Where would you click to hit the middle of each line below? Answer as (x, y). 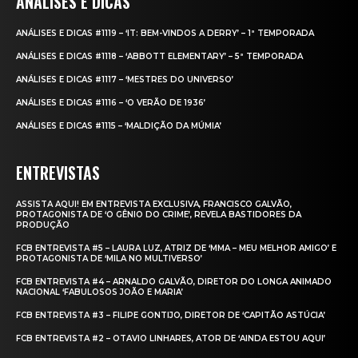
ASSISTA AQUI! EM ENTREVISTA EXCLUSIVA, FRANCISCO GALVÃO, (154, 204)
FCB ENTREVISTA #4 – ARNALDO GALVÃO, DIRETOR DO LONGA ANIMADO (174, 281)
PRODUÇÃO (43, 225)
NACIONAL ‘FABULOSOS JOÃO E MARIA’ (99, 292)
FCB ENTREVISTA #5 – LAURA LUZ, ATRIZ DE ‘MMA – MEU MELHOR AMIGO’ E (176, 248)
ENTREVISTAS (58, 172)
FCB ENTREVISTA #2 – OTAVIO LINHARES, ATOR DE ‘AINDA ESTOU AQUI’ (171, 338)
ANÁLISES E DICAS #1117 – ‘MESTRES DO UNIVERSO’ (125, 79)
